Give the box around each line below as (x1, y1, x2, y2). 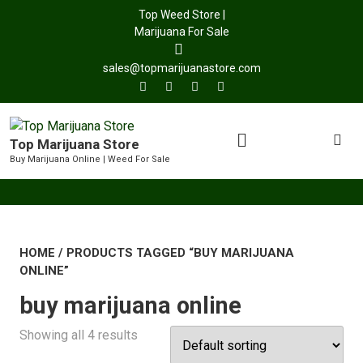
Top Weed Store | (138, 8, 225, 21)
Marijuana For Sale (134, 25, 229, 38)
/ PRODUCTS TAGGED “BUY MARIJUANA (55, 246, 294, 261)
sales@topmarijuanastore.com (102, 62, 261, 75)
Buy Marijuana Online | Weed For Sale (10, 154, 170, 165)
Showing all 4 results (19, 327, 138, 344)
